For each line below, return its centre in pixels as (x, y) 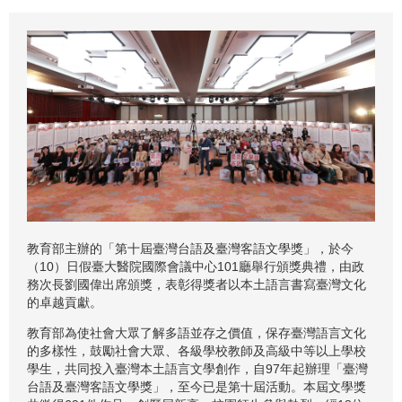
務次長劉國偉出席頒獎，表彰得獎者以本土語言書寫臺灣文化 (197, 284)
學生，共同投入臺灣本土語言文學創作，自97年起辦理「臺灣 (197, 368)
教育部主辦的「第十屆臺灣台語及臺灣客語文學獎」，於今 (190, 248)
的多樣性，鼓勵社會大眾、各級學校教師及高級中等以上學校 (197, 350)
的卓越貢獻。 (65, 302)
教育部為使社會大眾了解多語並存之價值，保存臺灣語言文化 (197, 332)
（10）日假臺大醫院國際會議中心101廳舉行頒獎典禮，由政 (196, 266)
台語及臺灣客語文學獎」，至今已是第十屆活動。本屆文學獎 (197, 386)
